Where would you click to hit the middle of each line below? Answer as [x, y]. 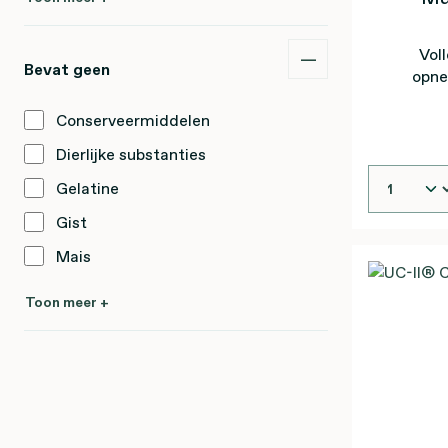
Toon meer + [67, 302]
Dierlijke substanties [131, 154]
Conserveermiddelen [133, 120]
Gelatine [87, 188]
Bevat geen [67, 69]
